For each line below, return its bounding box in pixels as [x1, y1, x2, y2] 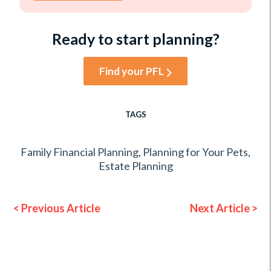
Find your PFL [99, 64, 164, 77]
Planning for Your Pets [143, 145, 248, 159]
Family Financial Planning [21, 145, 139, 159]
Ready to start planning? [51, 29, 220, 48]
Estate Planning [98, 159, 173, 173]
